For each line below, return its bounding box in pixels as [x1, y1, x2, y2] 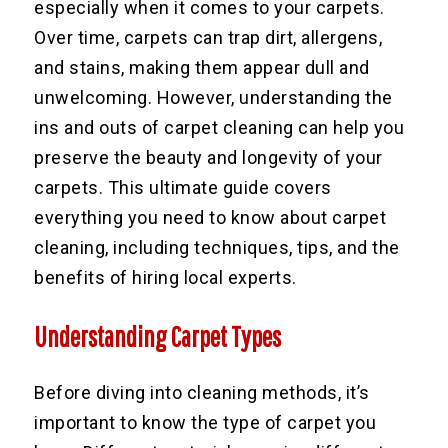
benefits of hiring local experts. [34, 266, 297, 288]
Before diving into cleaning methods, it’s [34, 381, 370, 403]
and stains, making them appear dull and [34, 56, 370, 78]
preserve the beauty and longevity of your [34, 146, 383, 168]
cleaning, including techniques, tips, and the [34, 236, 400, 258]
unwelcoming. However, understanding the [34, 86, 393, 108]
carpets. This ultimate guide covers [34, 176, 332, 198]
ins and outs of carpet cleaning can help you [34, 116, 405, 138]
